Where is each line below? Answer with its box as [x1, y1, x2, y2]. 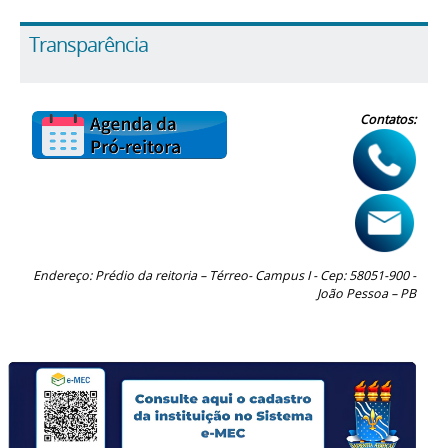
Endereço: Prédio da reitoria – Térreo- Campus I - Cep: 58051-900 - [32, 267, 416, 285]
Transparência [29, 30, 148, 58]
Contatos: [359, 111, 416, 129]
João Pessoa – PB [316, 285, 416, 303]
